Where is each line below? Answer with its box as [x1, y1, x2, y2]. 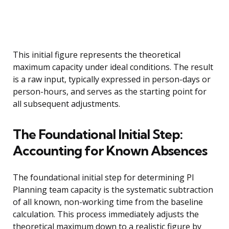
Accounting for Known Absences [13, 142, 207, 159]
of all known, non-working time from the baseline [13, 196, 203, 208]
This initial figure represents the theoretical [13, 49, 180, 61]
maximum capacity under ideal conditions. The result [13, 61, 213, 73]
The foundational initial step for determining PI [13, 172, 194, 184]
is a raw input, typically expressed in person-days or [13, 74, 211, 85]
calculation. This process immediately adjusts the [13, 209, 199, 220]
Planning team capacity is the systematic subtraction [13, 184, 213, 196]
